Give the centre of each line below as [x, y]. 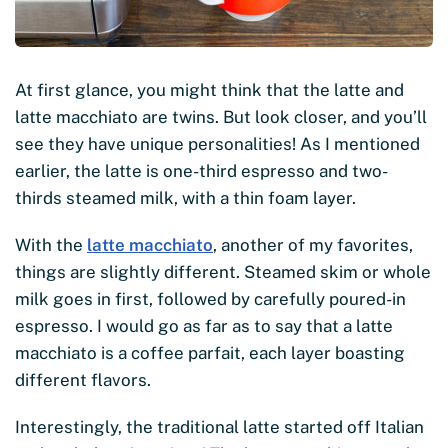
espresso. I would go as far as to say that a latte [204, 326]
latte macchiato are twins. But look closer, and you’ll [221, 117]
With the [51, 245]
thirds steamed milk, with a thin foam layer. [185, 198]
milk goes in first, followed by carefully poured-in [210, 299]
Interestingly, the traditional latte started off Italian [219, 427]
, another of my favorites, [313, 245]
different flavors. [83, 380]
